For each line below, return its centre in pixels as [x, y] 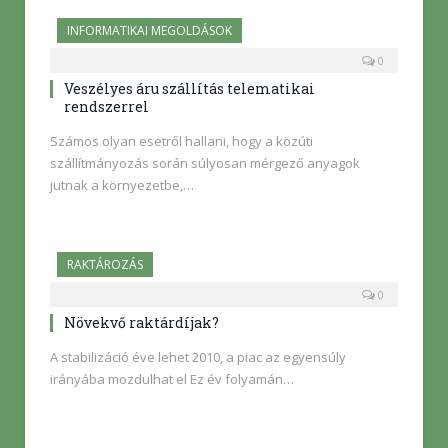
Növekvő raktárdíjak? [141, 322]
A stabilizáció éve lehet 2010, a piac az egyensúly [198, 356]
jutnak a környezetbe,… [122, 184]
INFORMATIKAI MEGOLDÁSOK [149, 30]
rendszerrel [106, 106]
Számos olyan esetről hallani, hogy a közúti [181, 140]
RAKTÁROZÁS [105, 264]
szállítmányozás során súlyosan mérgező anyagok [205, 162]
